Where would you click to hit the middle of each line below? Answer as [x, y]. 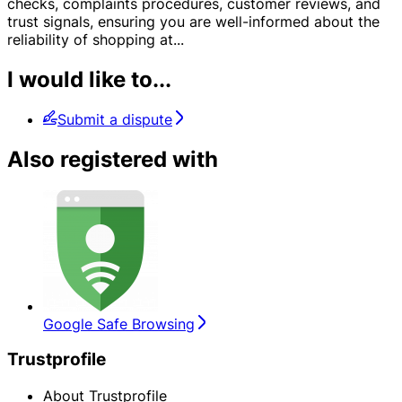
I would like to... [89, 79]
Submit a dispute [115, 119]
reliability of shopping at [90, 39]
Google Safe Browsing [119, 323]
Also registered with [113, 159]
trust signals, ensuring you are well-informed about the [193, 21]
